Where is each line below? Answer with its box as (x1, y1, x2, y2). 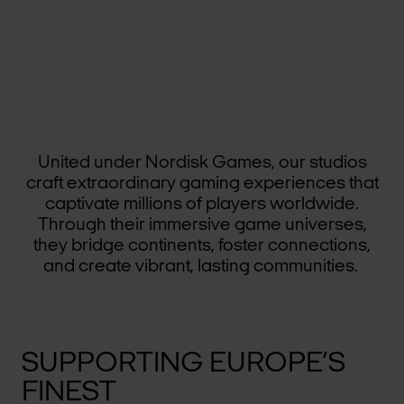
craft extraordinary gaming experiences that (25, 174, 379, 193)
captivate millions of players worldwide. (45, 195, 359, 214)
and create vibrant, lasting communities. (42, 257, 362, 276)
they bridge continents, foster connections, (33, 236, 371, 255)
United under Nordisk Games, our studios (37, 153, 367, 172)
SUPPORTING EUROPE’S (22, 349, 345, 379)
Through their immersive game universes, (37, 216, 367, 234)
